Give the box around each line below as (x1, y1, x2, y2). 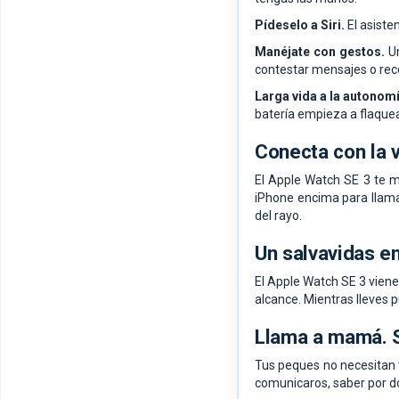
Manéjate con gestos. (255, 45, 386, 60)
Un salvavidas (255, 241, 380, 265)
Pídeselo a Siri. (255, 18, 345, 33)
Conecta (255, 140, 334, 164)
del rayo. (255, 208, 302, 224)
